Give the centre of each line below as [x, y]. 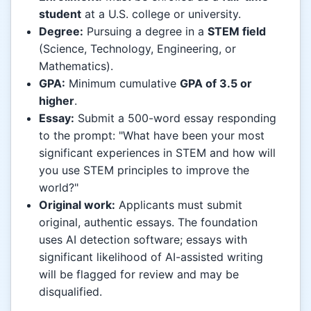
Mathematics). [76, 66]
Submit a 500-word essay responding [175, 118]
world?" [59, 188]
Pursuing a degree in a [145, 32]
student [60, 14]
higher [57, 101]
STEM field [237, 32]
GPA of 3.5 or [216, 84]
